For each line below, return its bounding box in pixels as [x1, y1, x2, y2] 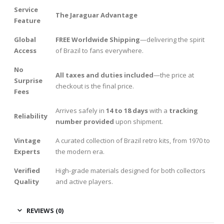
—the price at [153, 70, 194, 79]
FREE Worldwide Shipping [55, 34, 140, 44]
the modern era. [55, 146, 104, 156]
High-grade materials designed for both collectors [55, 165, 205, 175]
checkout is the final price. [55, 81, 134, 90]
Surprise [14, 75, 42, 85]
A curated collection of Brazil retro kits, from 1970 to [55, 135, 210, 145]
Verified [14, 165, 40, 175]
